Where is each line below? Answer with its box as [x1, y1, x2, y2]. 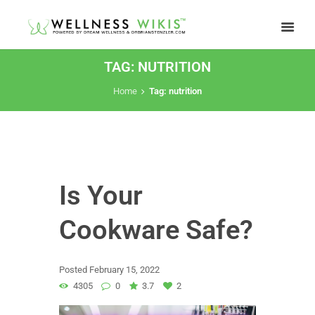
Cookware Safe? [59, 214, 253, 246]
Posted [59, 264, 89, 276]
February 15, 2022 [89, 264, 160, 276]
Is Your [59, 179, 143, 212]
